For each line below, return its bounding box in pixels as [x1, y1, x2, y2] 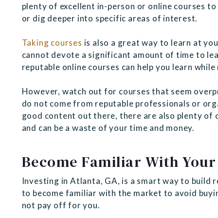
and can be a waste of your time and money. [21, 123, 197, 133]
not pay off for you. [21, 200, 102, 211]
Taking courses [21, 37, 82, 48]
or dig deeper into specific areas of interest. [21, 13, 200, 24]
